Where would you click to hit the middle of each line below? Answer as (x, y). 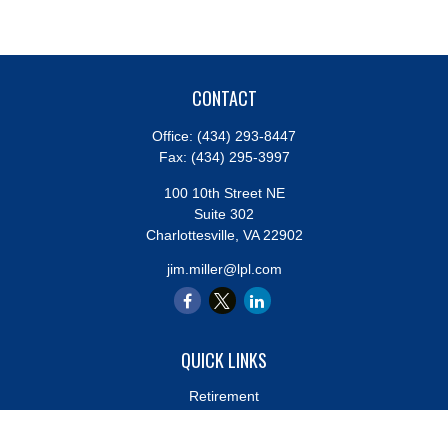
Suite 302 (224, 214)
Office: (174, 136)
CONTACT (224, 98)
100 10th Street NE (224, 193)
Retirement (224, 396)
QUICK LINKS (224, 360)
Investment (224, 417)
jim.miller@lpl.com (224, 269)
